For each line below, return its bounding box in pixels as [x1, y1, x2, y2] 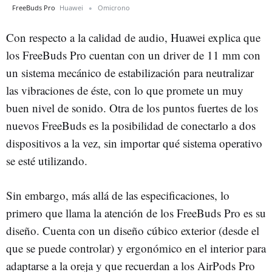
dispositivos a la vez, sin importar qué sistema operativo [6, 135, 262, 151]
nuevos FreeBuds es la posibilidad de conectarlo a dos [6, 117, 256, 133]
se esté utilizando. [6, 152, 91, 168]
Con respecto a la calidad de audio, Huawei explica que [6, 29, 260, 45]
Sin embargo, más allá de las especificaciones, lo [6, 187, 229, 203]
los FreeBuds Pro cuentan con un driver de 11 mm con [6, 47, 260, 63]
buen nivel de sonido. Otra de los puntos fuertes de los [6, 100, 258, 115]
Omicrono [98, 2, 130, 12]
